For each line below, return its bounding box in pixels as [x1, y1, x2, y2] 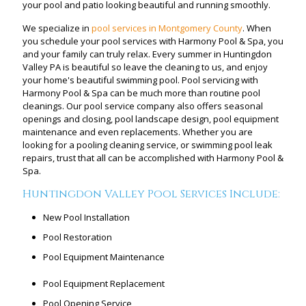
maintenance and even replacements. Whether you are [23, 126, 253, 138]
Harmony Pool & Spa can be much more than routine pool [23, 87, 260, 99]
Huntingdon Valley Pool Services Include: [23, 186, 280, 201]
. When [242, 22, 271, 34]
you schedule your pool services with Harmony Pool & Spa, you [23, 35, 283, 47]
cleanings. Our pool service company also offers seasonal [23, 100, 263, 112]
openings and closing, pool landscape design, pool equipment [23, 113, 279, 125]
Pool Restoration [43, 231, 112, 243]
